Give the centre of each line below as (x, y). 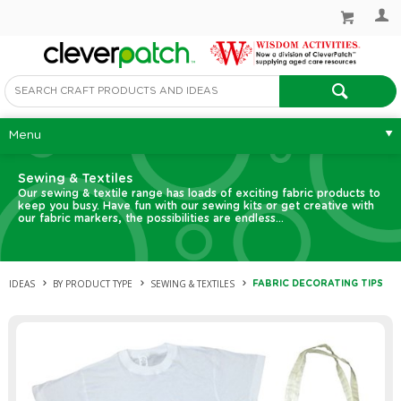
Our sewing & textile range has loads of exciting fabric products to (199, 193)
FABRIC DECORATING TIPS (318, 283)
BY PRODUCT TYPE (93, 283)
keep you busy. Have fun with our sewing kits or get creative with (196, 205)
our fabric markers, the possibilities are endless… (151, 218)
